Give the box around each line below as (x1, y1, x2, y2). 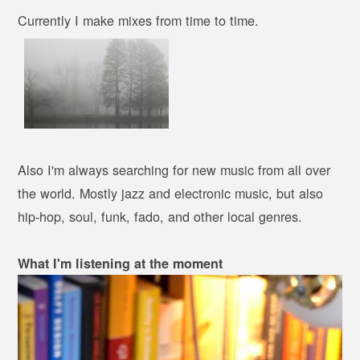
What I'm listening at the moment (18, 254, 223, 273)
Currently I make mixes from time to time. (18, 10, 260, 31)
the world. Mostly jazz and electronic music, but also (18, 183, 324, 203)
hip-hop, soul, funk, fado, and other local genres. (18, 207, 303, 227)
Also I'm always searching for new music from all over (18, 160, 331, 180)
